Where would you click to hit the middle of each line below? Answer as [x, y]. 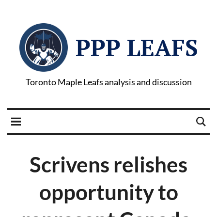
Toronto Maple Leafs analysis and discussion [108, 82]
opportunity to [108, 192]
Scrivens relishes [108, 164]
